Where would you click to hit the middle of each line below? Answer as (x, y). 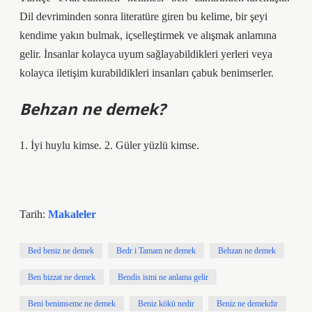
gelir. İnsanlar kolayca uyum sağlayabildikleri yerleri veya (146, 54)
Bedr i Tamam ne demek (156, 251)
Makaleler (72, 214)
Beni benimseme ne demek (72, 304)
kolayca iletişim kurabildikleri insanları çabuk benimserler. (147, 73)
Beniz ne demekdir (247, 304)
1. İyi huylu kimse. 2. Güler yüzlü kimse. (109, 145)
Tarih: (34, 214)
